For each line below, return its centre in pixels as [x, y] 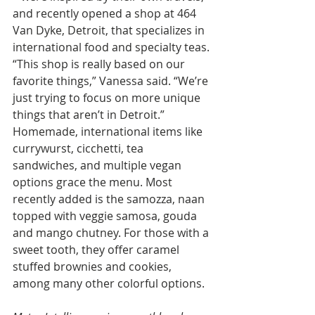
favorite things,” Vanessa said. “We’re [112, 81]
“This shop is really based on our [100, 64]
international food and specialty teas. [112, 47]
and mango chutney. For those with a [112, 233]
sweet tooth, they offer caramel [97, 250]
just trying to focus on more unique [108, 98]
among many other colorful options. [109, 283]
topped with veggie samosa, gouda [106, 216]
